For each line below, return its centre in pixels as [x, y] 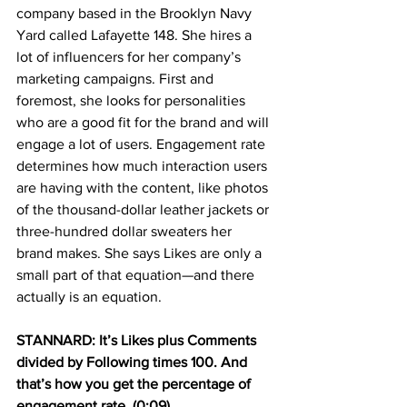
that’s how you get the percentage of [135, 383]
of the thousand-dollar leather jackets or [144, 209]
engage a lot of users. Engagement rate [143, 144]
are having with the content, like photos [144, 187]
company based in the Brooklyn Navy [136, 13]
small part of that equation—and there [137, 274]
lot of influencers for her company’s [130, 56]
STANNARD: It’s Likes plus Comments [138, 340]
